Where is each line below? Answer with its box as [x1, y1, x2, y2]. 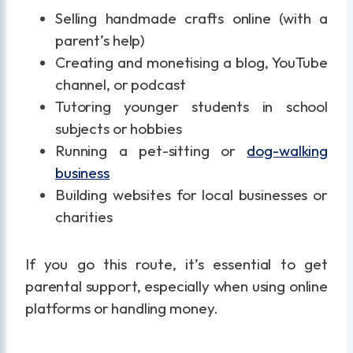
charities [55, 206, 113, 226]
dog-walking [247, 140, 328, 160]
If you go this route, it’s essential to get [25, 254, 328, 273]
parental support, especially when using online [25, 276, 328, 295]
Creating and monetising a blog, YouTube [55, 52, 328, 72]
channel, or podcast [55, 74, 186, 94]
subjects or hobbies [55, 118, 182, 138]
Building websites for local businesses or [55, 184, 328, 204]
